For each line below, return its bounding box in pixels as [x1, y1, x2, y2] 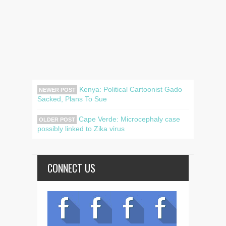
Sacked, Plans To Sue [37, 94, 107, 103]
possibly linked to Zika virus [37, 124, 125, 133]
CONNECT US [47, 160, 95, 176]
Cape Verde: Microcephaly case [77, 115, 180, 123]
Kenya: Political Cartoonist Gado [77, 85, 182, 93]
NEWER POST [39, 86, 76, 93]
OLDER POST [39, 116, 75, 123]
